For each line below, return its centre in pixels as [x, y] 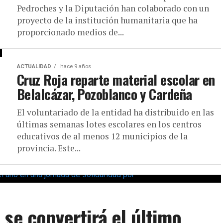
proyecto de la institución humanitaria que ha [107, 20]
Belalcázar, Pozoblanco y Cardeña [105, 94]
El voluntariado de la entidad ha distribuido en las [115, 112]
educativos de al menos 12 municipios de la [102, 136]
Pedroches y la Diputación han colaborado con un [113, 8]
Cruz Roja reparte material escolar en [116, 80]
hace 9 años [75, 66]
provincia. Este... [49, 148]
